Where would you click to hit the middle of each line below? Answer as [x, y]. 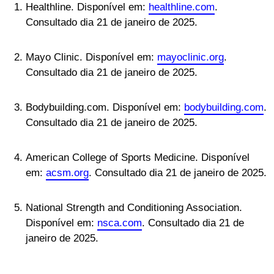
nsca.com [120, 223]
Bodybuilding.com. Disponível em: [105, 107]
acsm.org [67, 172]
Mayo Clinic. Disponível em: [91, 57]
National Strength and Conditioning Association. [134, 207]
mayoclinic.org [191, 57]
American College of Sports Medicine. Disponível [138, 157]
